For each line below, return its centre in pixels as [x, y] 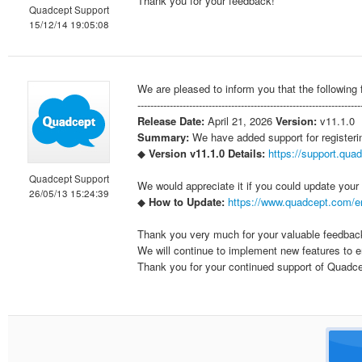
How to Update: [187, 202]
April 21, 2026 [240, 121]
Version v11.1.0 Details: [207, 153]
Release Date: [171, 121]
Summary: [163, 137]
